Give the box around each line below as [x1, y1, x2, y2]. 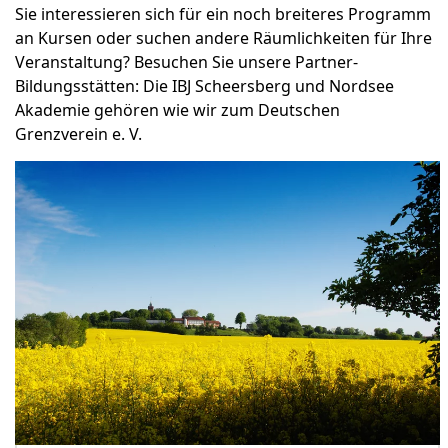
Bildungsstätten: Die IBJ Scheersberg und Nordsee [15, 74, 394, 97]
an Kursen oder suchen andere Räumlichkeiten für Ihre [15, 26, 432, 49]
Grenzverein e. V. [15, 122, 142, 145]
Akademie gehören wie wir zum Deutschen [15, 98, 340, 121]
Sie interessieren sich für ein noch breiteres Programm [15, 2, 431, 25]
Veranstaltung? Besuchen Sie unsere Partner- [15, 50, 358, 73]
